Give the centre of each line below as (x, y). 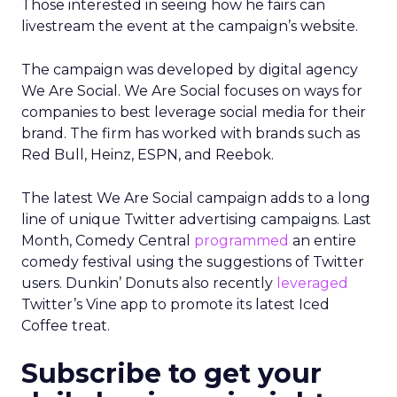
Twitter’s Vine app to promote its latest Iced (175, 304)
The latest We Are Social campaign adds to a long (196, 198)
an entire (323, 241)
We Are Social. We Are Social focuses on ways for (192, 91)
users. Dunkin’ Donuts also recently (149, 283)
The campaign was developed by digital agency (190, 70)
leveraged (312, 283)
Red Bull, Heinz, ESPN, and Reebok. (148, 155)
